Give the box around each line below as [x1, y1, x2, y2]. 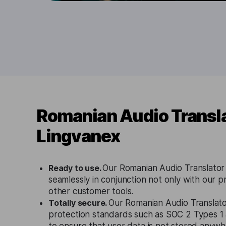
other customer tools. [48, 186, 134, 196]
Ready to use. [48, 163, 103, 173]
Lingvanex [36, 126, 120, 146]
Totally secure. [48, 198, 109, 208]
